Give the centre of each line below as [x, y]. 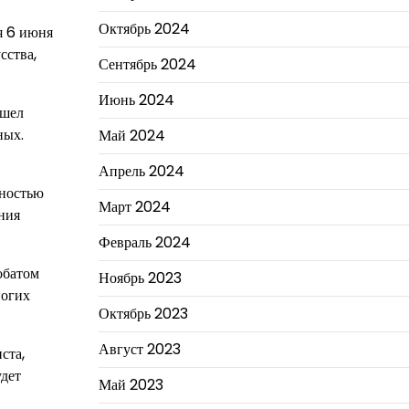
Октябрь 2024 [144, 29]
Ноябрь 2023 [140, 278]
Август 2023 [139, 349]
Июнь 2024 [136, 100]
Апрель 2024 [141, 171]
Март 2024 [134, 207]
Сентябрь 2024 [147, 64]
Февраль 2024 [144, 242]
